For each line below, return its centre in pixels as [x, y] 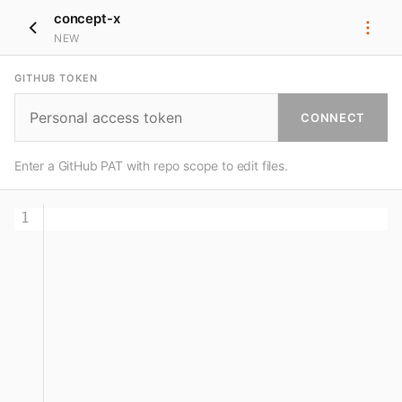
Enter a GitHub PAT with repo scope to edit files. [151, 166]
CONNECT [333, 118]
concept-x [87, 18]
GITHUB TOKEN [56, 78]
